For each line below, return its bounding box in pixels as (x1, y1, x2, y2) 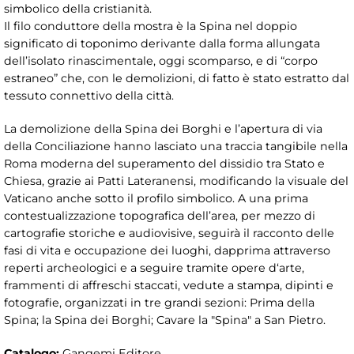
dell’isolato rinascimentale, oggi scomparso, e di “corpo (4, 53, 318, 68)
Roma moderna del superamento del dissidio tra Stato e (4, 156, 325, 171)
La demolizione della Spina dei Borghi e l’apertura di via (4, 121, 322, 136)
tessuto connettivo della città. (4, 88, 177, 103)
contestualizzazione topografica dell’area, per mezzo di (4, 208, 315, 223)
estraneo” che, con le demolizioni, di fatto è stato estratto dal (4, 70, 349, 85)
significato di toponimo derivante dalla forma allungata (4, 36, 320, 51)
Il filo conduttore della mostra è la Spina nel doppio (4, 18, 297, 33)
